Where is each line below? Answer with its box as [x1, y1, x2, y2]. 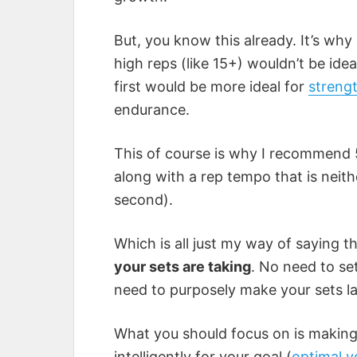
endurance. [114, 101, 190, 119]
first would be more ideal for [114, 78, 308, 96]
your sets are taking [114, 258, 251, 276]
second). [114, 191, 173, 209]
